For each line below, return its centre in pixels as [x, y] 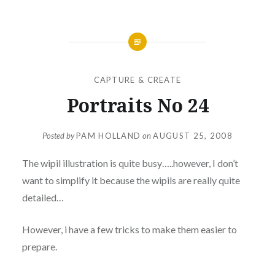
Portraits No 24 [137, 105]
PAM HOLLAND [109, 136]
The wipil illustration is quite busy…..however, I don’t [130, 163]
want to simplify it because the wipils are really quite [131, 180]
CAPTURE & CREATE [137, 79]
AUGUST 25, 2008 [193, 136]
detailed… [43, 198]
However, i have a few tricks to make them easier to [129, 230]
